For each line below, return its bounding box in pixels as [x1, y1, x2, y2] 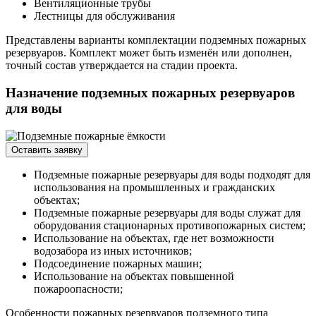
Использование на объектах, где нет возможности [34, 231, 274, 244]
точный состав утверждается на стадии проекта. [6, 59, 238, 72]
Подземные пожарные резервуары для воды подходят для [34, 168, 310, 181]
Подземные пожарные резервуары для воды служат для [34, 206, 300, 219]
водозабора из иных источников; [34, 244, 192, 257]
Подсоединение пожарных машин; [34, 257, 202, 269]
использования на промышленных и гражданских [34, 181, 275, 193]
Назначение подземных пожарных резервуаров [6, 85, 295, 100]
